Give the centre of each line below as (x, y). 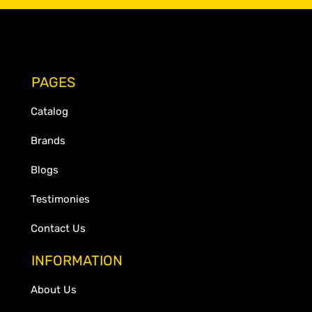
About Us (54, 289)
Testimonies (60, 199)
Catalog (49, 111)
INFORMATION (77, 260)
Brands (48, 140)
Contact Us (58, 228)
